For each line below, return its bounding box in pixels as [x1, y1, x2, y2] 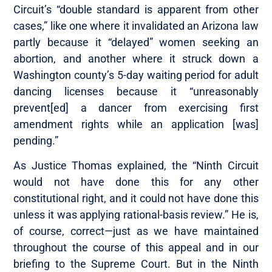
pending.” [13, 134, 59, 147]
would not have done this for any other [13, 175, 259, 188]
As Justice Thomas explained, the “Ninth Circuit [13, 158, 259, 172]
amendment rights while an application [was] [13, 117, 259, 131]
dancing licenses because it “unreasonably [13, 84, 259, 98]
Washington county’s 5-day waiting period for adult [13, 68, 259, 81]
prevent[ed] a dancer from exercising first [13, 101, 259, 114]
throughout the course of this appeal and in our [13, 240, 259, 254]
